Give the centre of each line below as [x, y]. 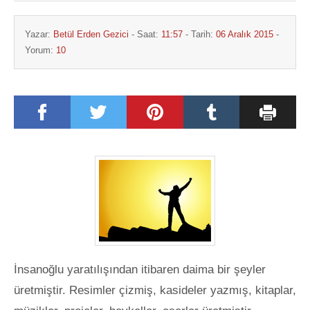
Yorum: [40, 51]
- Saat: [145, 35]
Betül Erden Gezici [91, 35]
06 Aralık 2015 [245, 35]
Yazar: [39, 35]
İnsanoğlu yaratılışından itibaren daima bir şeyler [140, 270]
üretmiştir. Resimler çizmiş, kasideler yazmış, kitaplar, [155, 291]
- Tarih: [199, 35]
